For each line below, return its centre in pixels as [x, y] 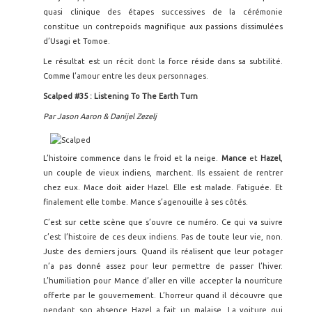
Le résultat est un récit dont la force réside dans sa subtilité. [163, 61]
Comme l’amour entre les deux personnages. [126, 76]
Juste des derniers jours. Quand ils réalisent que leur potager [163, 251]
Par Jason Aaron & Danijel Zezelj [100, 116]
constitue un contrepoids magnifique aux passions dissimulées [163, 26]
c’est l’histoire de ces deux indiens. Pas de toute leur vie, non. [163, 237]
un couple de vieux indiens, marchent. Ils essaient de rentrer [163, 173]
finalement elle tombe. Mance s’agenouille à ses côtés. [146, 202]
